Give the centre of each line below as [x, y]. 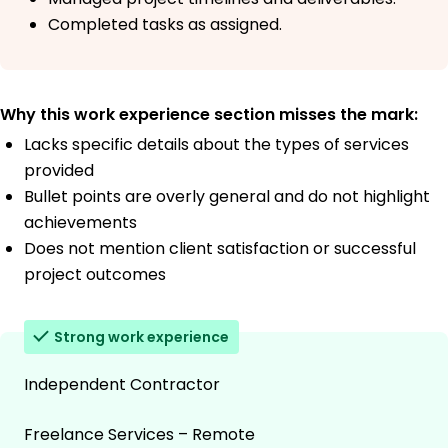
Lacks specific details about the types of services [216, 144]
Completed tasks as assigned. [165, 24]
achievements [80, 222]
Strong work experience [141, 336]
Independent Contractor [122, 384]
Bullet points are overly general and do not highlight [227, 196]
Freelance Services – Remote [139, 434]
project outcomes [95, 274]
